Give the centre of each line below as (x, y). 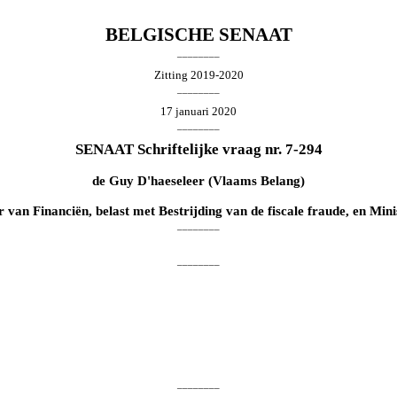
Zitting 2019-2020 (198, 74)
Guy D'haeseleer (157, 180)
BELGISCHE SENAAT (198, 34)
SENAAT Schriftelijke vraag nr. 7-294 (198, 149)
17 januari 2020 (198, 111)
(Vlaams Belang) (255, 180)
